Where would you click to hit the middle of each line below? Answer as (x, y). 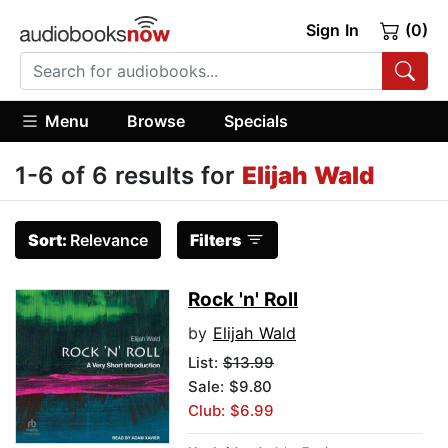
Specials (255, 120)
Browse (156, 120)
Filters (215, 240)
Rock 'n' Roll (243, 300)
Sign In (332, 30)
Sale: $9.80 (230, 387)
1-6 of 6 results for (128, 176)
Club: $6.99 (231, 411)
